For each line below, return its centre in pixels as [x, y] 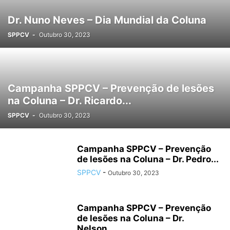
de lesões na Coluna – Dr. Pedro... [148, 159]
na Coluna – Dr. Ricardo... [70, 101]
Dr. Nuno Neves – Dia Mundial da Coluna [107, 20]
